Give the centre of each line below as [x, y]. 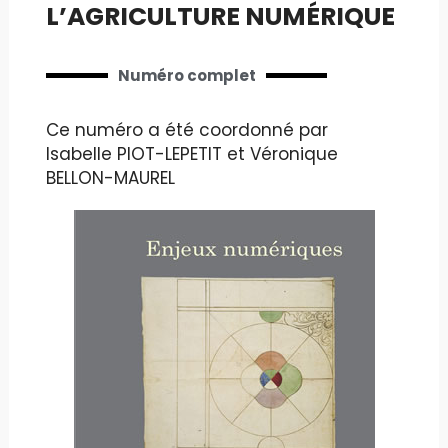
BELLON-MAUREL [111, 177]
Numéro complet [186, 75]
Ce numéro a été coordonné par [187, 129]
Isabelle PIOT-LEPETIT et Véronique [192, 153]
